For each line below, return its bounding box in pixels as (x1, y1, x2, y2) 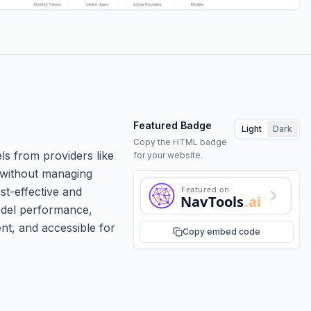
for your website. (133, 149, 203, 160)
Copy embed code (183, 226, 260, 237)
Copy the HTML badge (133, 136, 227, 147)
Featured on (181, 183, 229, 194)
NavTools (180, 192, 244, 211)
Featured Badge (133, 119, 212, 131)
